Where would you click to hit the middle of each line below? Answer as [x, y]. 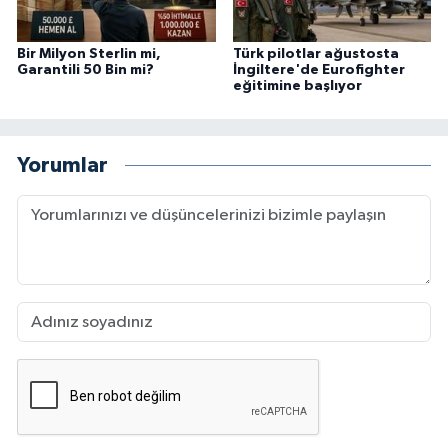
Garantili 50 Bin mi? [85, 69]
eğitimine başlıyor [297, 85]
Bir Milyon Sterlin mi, [89, 53]
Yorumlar [62, 166]
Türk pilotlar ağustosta [315, 53]
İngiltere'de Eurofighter [318, 69]
